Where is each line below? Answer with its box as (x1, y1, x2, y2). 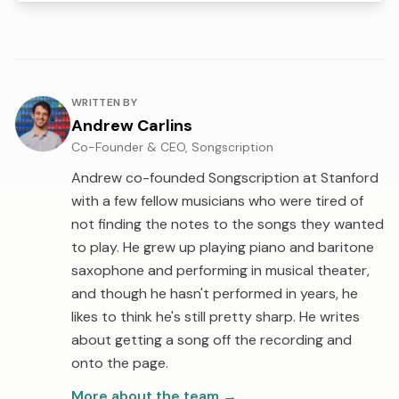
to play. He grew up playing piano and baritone (71, 238, 374, 257)
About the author (13, 95, 129, 115)
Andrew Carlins (71, 115, 192, 137)
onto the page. (71, 354, 168, 373)
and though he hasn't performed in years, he (71, 284, 358, 304)
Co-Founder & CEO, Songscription (71, 139, 273, 156)
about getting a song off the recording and (71, 330, 352, 350)
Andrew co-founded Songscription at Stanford (71, 168, 379, 188)
